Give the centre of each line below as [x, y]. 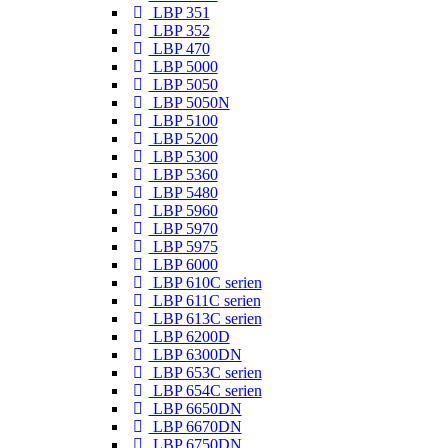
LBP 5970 [183, 228]
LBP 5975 [183, 246]
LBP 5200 [183, 138]
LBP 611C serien [204, 300]
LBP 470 [179, 48]
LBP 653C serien [205, 372]
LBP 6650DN [195, 408]
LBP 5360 [183, 174]
